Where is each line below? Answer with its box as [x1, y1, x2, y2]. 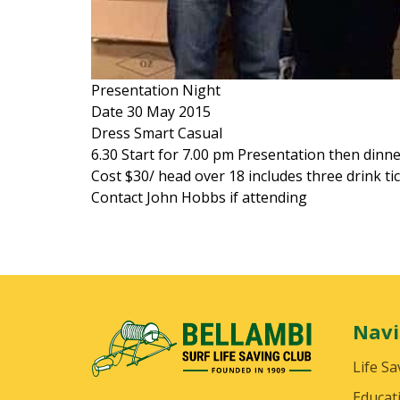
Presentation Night [91, 79, 221, 100]
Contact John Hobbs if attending [91, 187, 307, 207]
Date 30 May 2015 [91, 101, 211, 121]
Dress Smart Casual [91, 122, 222, 143]
